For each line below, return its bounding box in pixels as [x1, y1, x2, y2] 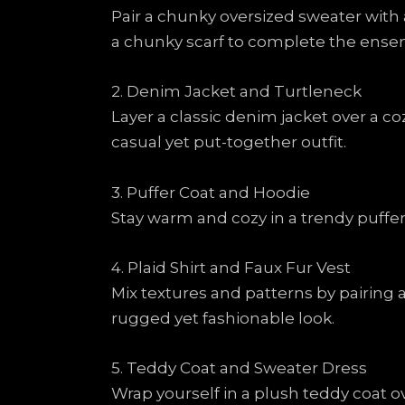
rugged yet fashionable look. [111, 308, 334, 327]
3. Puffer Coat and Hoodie [111, 183, 310, 202]
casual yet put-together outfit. [111, 133, 346, 152]
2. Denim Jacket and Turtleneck [111, 82, 362, 101]
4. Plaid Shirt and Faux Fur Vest [111, 258, 351, 277]
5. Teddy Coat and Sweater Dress [111, 358, 367, 377]
